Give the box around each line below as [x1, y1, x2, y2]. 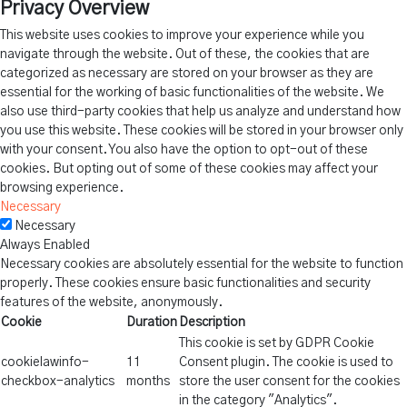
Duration [126, 316, 177, 330]
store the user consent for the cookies [179, 375, 400, 389]
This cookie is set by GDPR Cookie [179, 337, 374, 351]
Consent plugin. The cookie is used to [179, 356, 393, 370]
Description [179, 316, 245, 330]
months [126, 375, 170, 389]
